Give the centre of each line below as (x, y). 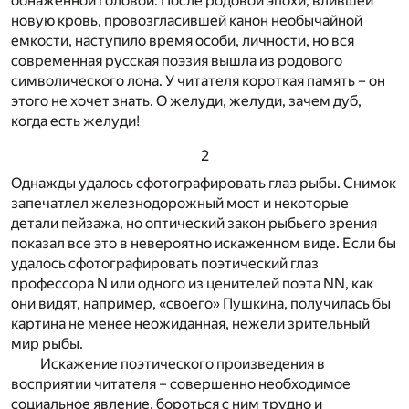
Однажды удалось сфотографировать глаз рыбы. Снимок (204, 184)
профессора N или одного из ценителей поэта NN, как (192, 284)
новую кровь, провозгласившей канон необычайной (187, 21)
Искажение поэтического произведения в (183, 364)
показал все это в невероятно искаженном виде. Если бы (204, 244)
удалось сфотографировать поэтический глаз (165, 264)
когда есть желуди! (75, 121)
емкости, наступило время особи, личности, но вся (183, 41)
